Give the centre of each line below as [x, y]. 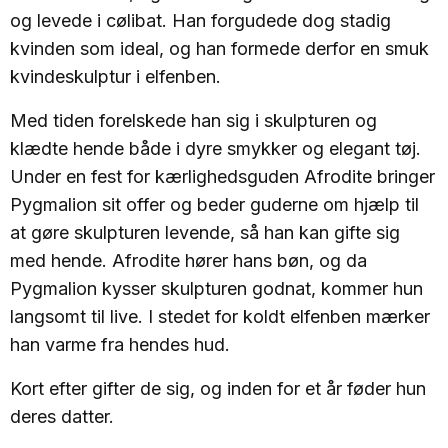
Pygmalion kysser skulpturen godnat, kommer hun [216, 288]
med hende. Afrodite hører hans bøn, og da [188, 260]
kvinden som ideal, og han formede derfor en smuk [219, 48]
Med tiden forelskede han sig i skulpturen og [193, 120]
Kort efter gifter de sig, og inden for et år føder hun [218, 388]
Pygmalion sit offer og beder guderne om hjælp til [214, 204]
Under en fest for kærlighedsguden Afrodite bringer [222, 176]
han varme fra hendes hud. [120, 344]
